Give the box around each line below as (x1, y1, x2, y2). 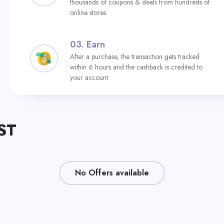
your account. (70, 72, 109, 82)
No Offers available (75, 167, 149, 178)
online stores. (70, 7, 107, 17)
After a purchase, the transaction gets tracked (70, 51, 199, 61)
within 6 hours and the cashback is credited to (70, 62, 202, 72)
